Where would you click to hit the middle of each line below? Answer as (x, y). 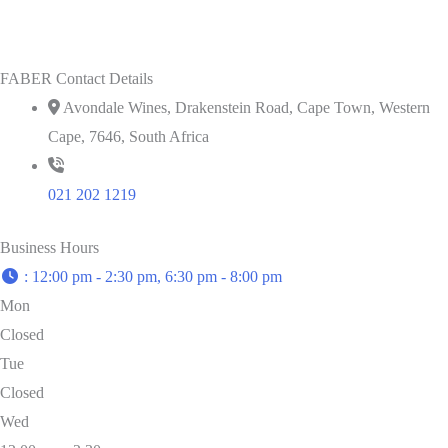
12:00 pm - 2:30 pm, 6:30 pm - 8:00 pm (157, 276)
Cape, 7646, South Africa (128, 136)
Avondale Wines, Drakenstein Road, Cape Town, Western (246, 107)
